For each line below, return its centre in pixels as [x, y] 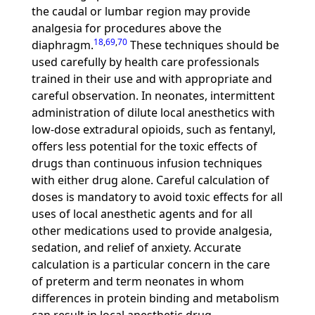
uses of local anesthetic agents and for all [142, 214]
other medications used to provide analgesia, [152, 231]
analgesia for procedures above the [126, 28]
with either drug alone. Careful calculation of [150, 180]
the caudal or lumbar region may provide [141, 11]
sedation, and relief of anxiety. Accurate [136, 247]
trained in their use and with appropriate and [152, 79]
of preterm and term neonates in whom [137, 281]
